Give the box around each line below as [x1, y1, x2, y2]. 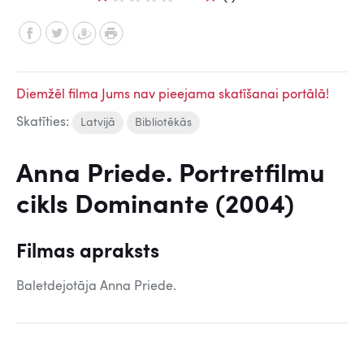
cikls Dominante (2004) [16, 193, 294, 219]
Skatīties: [16, 115, 72, 129]
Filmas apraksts [16, 243, 159, 262]
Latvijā [80, 117, 115, 128]
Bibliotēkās [135, 117, 192, 128]
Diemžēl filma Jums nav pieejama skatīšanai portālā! [16, 89, 329, 102]
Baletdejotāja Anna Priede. [16, 280, 176, 293]
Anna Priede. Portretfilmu [16, 162, 325, 188]
